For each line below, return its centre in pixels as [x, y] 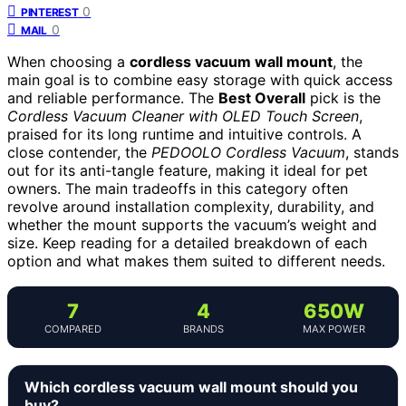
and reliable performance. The [113, 97]
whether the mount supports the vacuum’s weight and [192, 224]
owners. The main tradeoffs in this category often [178, 188]
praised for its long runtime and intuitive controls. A [184, 134]
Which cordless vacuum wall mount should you [191, 387]
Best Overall [262, 97]
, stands [372, 152]
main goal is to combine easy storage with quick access [200, 79]
